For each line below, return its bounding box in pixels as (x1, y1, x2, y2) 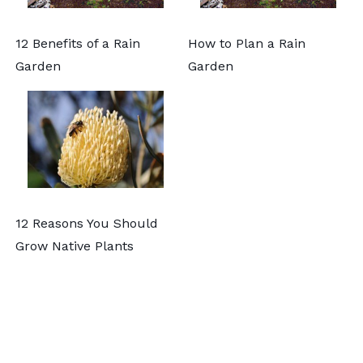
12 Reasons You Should (15, 215, 158, 231)
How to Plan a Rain (188, 35, 305, 51)
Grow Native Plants (15, 237, 134, 254)
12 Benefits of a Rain (15, 35, 140, 51)
